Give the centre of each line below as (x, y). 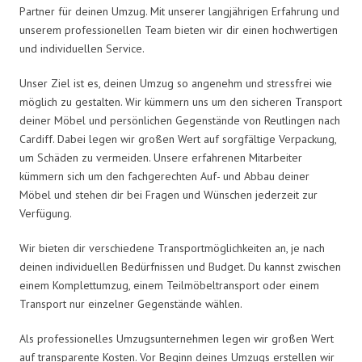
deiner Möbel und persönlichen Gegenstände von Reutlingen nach (180, 120)
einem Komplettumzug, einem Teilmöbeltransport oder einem (169, 285)
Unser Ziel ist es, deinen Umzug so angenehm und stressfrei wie (176, 83)
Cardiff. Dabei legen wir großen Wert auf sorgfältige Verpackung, (178, 139)
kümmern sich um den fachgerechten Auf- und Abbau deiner (164, 176)
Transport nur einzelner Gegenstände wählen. (131, 303)
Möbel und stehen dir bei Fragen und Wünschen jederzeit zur (168, 194)
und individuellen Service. (82, 48)
